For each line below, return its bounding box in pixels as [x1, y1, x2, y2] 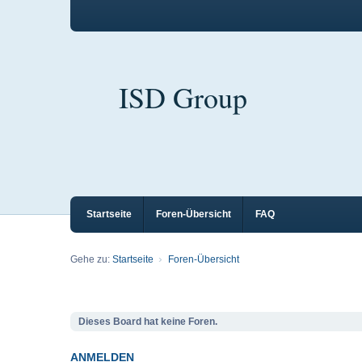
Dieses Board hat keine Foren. [78, 316, 217, 327]
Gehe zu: [70, 254, 112, 265]
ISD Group [119, 78, 247, 116]
